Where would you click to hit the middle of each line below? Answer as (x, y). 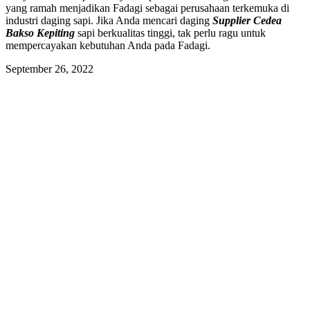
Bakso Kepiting (42, 33)
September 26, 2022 (49, 69)
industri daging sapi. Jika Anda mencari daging (109, 21)
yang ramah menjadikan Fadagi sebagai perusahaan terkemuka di (147, 8)
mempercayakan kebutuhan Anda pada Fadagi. (108, 46)
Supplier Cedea (247, 21)
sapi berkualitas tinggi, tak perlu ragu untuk (172, 33)
